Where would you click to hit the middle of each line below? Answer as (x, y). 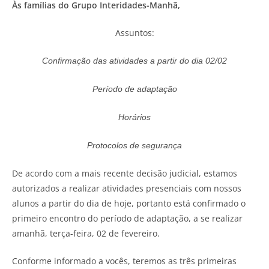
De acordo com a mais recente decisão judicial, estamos (125, 173)
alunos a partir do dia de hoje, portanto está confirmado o (129, 203)
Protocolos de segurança (134, 145)
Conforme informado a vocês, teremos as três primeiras (124, 261)
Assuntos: (134, 32)
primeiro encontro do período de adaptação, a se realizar (127, 218)
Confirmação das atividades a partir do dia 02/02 (134, 60)
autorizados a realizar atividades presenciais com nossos (127, 188)
